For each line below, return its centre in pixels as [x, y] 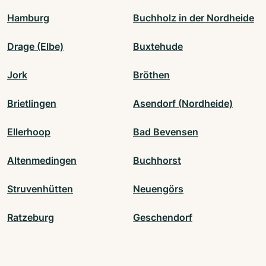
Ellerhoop [29, 132]
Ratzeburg [31, 218]
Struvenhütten [40, 189]
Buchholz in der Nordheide [194, 18]
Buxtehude [158, 47]
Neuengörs [158, 189]
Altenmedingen [42, 161]
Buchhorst [157, 161]
